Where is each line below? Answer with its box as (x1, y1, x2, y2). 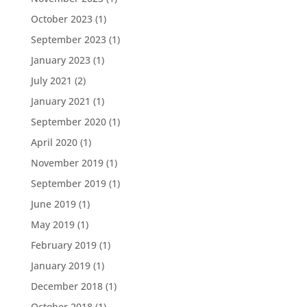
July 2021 (30, 73, 72, 87)
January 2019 (30, 258, 90, 272)
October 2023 (30, 12, 93, 25)
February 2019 (30, 238, 97, 251)
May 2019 (30, 217, 75, 231)
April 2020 (30, 135, 77, 149)
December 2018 (30, 279, 103, 293)
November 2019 (30, 156, 103, 169)
